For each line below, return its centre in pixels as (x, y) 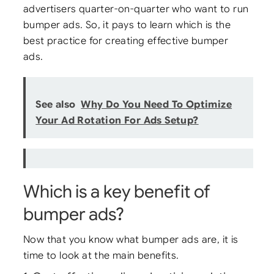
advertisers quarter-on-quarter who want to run (136, 9)
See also (56, 105)
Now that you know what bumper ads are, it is (131, 240)
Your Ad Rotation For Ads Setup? (117, 121)
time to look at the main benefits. (101, 256)
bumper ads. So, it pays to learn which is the (127, 24)
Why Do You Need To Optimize (157, 105)
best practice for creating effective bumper (126, 40)
